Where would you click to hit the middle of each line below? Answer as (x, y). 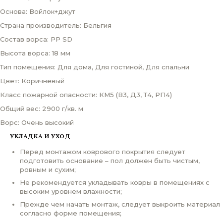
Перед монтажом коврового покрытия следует (103, 151)
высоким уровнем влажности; (71, 191)
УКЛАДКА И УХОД (40, 136)
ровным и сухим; (48, 169)
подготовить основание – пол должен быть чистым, (110, 160)
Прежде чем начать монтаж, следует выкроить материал (120, 204)
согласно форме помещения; (71, 213)
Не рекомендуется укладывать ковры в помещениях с (115, 182)
